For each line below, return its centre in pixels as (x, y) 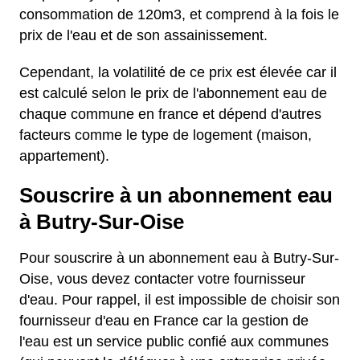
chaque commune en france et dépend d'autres (170, 114)
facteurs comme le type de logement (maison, (166, 135)
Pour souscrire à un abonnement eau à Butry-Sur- (179, 258)
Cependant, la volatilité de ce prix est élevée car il (178, 72)
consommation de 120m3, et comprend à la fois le (179, 14)
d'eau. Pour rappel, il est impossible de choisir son (180, 300)
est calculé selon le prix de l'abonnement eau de (173, 93)
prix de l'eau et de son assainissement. (143, 35)
